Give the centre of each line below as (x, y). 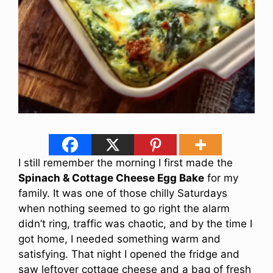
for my (221, 178)
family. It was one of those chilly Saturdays (123, 193)
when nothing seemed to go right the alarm (124, 209)
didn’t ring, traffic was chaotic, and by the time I (135, 224)
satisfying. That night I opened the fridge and (129, 254)
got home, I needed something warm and (119, 239)
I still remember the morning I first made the (126, 163)
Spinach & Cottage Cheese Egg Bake (111, 178)
